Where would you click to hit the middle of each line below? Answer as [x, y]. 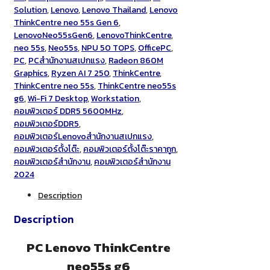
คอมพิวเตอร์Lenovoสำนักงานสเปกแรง [83, 137]
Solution [30, 10]
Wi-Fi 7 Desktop [58, 99]
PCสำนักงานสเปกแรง [67, 61]
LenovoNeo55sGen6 [53, 36]
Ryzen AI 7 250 [80, 74]
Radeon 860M [136, 61]
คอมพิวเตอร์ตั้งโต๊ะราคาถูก [130, 149]
